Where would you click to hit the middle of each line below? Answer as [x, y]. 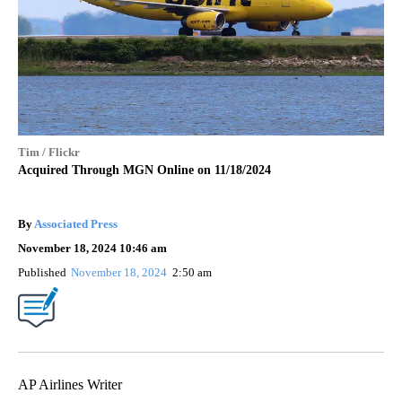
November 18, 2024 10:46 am [92, 249]
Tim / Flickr [49, 153]
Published [42, 273]
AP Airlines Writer [70, 385]
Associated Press [76, 224]
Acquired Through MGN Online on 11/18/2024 [144, 170]
